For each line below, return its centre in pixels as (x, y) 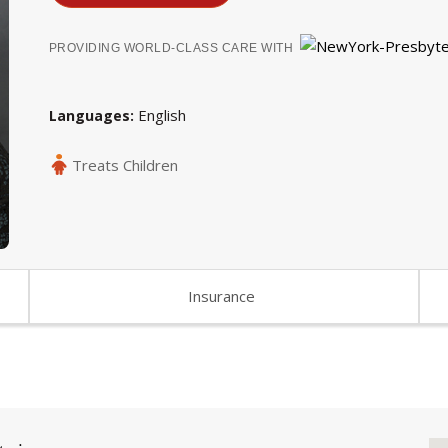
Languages (89, 116)
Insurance (222, 295)
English (161, 115)
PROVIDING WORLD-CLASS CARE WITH (171, 47)
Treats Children (124, 164)
